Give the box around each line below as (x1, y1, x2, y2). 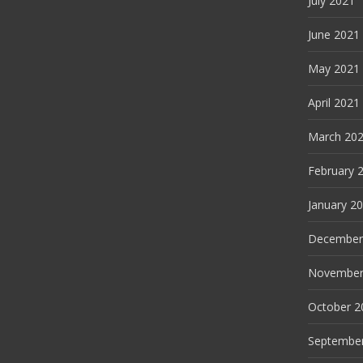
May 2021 (308, 61, 360, 76)
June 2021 (308, 27, 360, 42)
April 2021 (308, 95, 360, 110)
